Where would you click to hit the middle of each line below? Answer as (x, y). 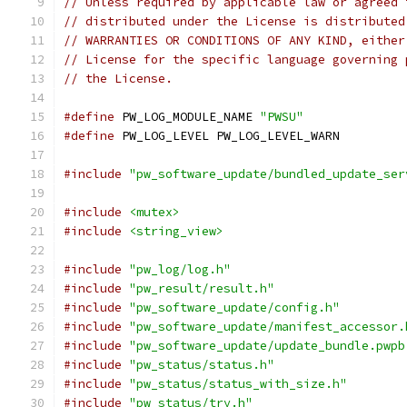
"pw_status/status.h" (202, 365)
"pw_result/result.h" (202, 288)
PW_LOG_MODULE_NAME (187, 117)
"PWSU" (282, 117)
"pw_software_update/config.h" (234, 308)
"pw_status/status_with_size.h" (238, 384)
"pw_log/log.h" (180, 269)
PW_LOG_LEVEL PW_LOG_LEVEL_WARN (227, 136)
